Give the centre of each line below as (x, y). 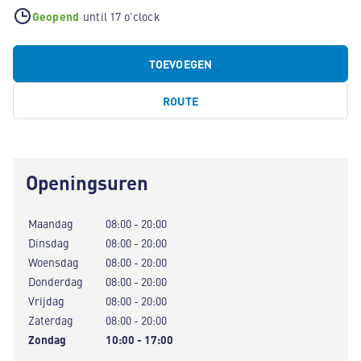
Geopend (56, 16)
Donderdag (56, 281)
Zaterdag (51, 320)
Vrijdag (46, 301)
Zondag (47, 339)
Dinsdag (49, 243)
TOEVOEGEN (180, 64)
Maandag (51, 223)
